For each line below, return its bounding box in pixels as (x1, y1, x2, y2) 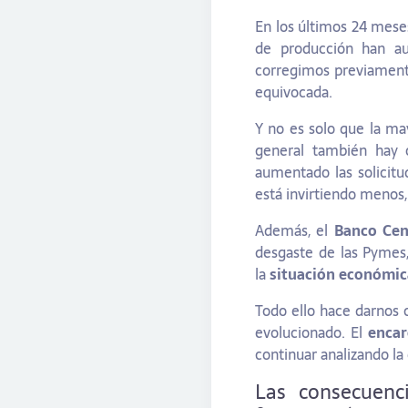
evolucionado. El (255, 321, 368, 345)
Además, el (255, 219, 334, 243)
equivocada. (255, 80, 332, 105)
